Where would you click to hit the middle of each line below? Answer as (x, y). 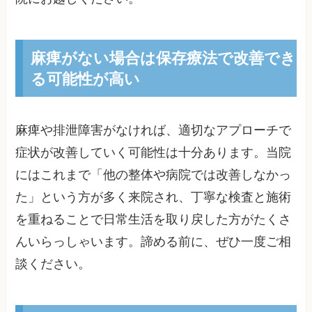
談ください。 (53, 264)
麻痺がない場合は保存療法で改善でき (163, 57)
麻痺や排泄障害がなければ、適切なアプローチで (154, 130)
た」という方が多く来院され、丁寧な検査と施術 (154, 197)
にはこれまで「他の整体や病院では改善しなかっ (154, 174)
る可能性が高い (85, 78)
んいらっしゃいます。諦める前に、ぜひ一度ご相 (154, 241)
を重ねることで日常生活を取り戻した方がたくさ (154, 219)
